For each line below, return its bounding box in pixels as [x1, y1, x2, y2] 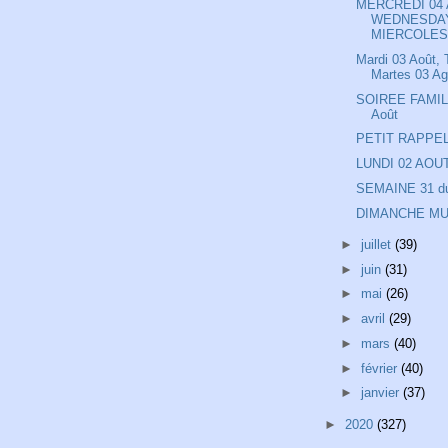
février [360, 360, 401, 376]
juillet [360, 236, 395, 252]
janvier [360, 385, 403, 401]
